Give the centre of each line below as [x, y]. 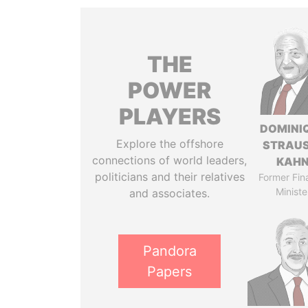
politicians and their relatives [169, 177]
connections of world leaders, [170, 160]
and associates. [170, 193]
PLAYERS [169, 117]
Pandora [169, 251]
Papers [170, 272]
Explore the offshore [169, 144]
